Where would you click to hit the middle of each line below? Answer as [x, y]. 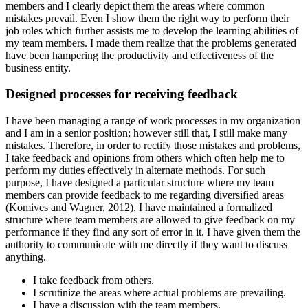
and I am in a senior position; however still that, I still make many [146, 133]
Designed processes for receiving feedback [122, 94]
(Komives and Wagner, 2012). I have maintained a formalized [139, 208]
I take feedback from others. [93, 280]
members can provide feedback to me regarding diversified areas [145, 195]
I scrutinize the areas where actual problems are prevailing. [159, 293]
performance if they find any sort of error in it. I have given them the [153, 232]
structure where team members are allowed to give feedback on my [150, 220]
